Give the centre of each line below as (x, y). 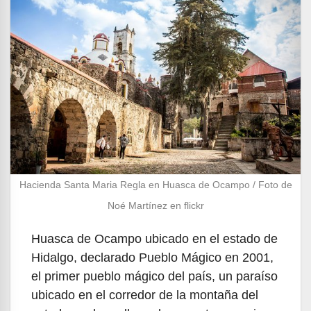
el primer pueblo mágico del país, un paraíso (154, 276)
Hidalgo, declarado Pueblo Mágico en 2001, (152, 257)
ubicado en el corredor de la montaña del (145, 295)
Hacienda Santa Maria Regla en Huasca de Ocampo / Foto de (155, 184)
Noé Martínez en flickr (155, 205)
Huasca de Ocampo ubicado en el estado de (154, 238)
